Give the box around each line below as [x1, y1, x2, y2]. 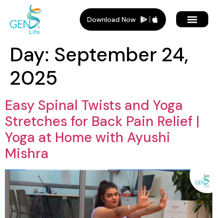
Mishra [5, 144, 49, 163]
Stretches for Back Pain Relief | [5, 112, 200, 130]
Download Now [87, 15, 136, 24]
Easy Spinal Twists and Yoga [5, 96, 183, 114]
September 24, [54, 41, 188, 67]
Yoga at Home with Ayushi [5, 128, 170, 146]
